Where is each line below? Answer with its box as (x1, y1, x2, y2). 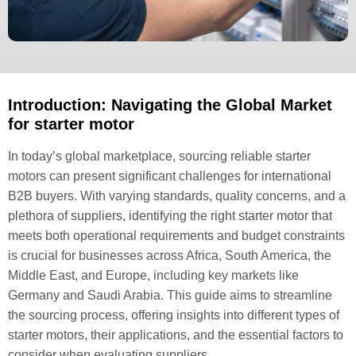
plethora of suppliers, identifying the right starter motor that (8, 209, 332, 222)
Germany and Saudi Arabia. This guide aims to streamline (8, 288, 332, 302)
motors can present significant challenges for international (8, 169, 331, 183)
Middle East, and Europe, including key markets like (8, 269, 299, 282)
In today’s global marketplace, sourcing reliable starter (8, 149, 311, 163)
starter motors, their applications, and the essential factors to (8, 328, 343, 342)
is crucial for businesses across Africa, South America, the (8, 249, 331, 262)
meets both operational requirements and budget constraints (8, 229, 345, 242)
